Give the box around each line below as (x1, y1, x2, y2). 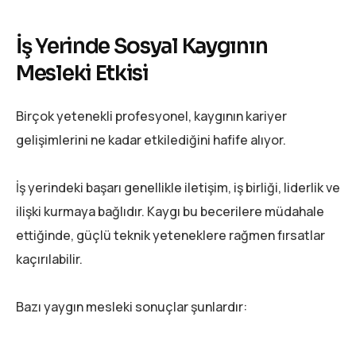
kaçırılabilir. (16, 250, 83, 269)
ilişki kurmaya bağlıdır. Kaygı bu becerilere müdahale (16, 203, 324, 221)
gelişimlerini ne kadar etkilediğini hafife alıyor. (16, 131, 286, 149)
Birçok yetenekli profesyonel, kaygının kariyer (16, 107, 287, 126)
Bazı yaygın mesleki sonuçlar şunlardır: (16, 298, 247, 316)
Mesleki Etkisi (16, 60, 149, 87)
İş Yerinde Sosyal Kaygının (16, 33, 268, 60)
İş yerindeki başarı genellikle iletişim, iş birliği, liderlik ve (16, 179, 340, 197)
